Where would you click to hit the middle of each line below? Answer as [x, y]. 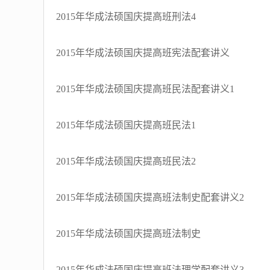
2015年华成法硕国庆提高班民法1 [126, 125]
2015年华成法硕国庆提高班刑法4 [126, 17]
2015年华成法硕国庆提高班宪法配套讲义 [143, 53]
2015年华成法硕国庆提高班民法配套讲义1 [145, 89]
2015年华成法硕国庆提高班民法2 [126, 161]
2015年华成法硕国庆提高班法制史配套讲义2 [150, 197]
